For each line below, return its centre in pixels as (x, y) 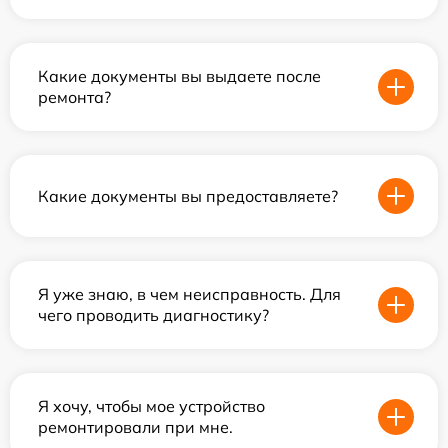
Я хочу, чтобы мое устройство (151, 406)
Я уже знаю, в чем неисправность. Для (189, 294)
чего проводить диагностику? (153, 315)
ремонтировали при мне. (135, 427)
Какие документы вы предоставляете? (188, 195)
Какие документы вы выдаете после (179, 76)
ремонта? (74, 97)
